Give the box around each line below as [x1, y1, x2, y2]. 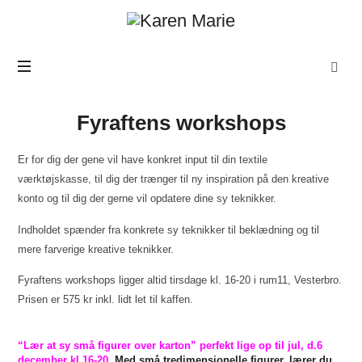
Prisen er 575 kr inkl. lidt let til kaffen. [18, 293, 194, 305]
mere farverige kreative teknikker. [18, 242, 175, 255]
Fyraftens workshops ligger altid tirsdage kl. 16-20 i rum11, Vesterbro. [18, 273, 343, 286]
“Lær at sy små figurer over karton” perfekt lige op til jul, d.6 [18, 339, 323, 352]
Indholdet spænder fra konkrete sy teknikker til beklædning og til [18, 223, 320, 236]
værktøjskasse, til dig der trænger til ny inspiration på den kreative [18, 173, 330, 186]
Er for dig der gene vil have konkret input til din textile [18, 154, 268, 166]
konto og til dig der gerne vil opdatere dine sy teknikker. [18, 192, 277, 205]
